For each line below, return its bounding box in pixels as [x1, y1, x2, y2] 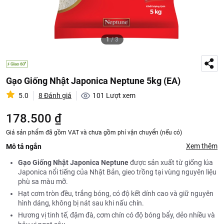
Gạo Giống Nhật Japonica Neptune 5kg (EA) [6, 75, 180, 86]
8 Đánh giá [38, 91, 71, 99]
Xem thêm [186, 142, 217, 150]
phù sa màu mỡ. [18, 177, 68, 185]
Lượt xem [106, 91, 135, 99]
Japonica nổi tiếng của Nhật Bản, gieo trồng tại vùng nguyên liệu [18, 168, 216, 176]
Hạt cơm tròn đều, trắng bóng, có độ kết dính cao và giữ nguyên [18, 189, 213, 197]
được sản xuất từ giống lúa [130, 158, 213, 166]
